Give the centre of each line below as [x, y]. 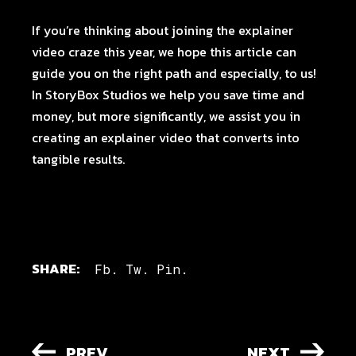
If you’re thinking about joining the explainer [163, 30]
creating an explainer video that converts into [166, 137]
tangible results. [79, 159]
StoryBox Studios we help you [133, 95]
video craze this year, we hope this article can [164, 52]
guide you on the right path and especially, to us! [176, 73]
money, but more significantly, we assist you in [166, 116]
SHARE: [56, 269]
